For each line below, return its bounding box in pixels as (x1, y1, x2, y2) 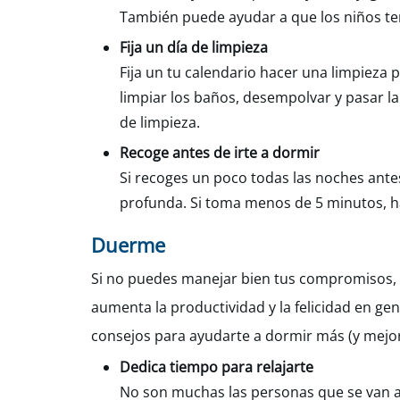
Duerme (91, 231, 165, 258)
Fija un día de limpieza (120, 37, 268, 57)
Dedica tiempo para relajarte (120, 357, 313, 377)
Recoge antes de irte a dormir (120, 143, 320, 162)
